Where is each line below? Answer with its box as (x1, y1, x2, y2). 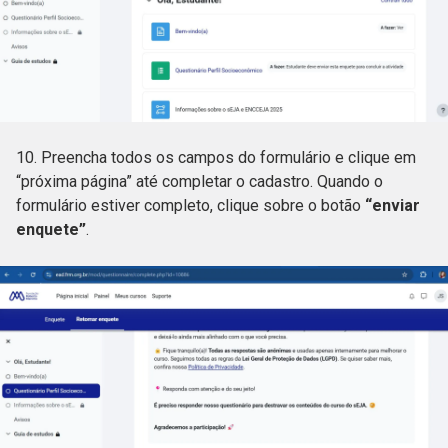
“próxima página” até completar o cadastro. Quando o (16, 171, 383, 191)
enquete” (16, 219, 86, 239)
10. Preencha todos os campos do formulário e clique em (16, 147, 416, 167)
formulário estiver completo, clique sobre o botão (16, 195, 365, 215)
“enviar (365, 195, 420, 215)
